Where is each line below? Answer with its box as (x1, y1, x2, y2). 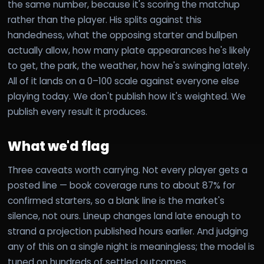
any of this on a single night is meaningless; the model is (8, 240, 255, 253)
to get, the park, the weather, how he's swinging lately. (8, 60, 249, 72)
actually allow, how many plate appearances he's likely (8, 44, 250, 57)
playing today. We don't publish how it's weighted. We (8, 90, 246, 103)
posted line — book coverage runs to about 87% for (8, 179, 235, 192)
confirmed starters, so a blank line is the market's (8, 194, 225, 207)
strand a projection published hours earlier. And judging (8, 225, 248, 237)
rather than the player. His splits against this (8, 14, 202, 26)
